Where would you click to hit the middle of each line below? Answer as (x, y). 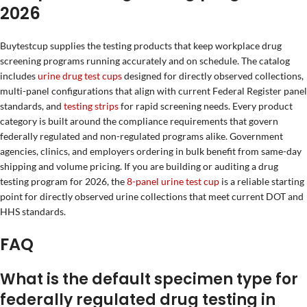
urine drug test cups (80, 76)
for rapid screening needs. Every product (206, 106)
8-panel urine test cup (173, 182)
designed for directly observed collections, (213, 76)
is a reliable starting (262, 182)
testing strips (91, 106)
